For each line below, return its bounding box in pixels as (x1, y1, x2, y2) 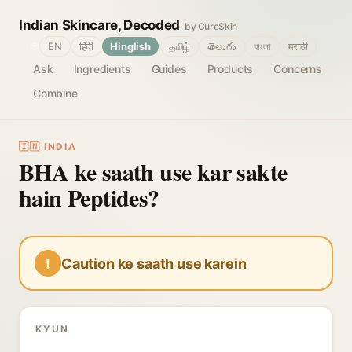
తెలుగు (207, 40, 236, 53)
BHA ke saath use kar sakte (19, 154, 288, 189)
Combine (33, 86, 78, 100)
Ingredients (73, 62, 131, 75)
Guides (151, 62, 187, 75)
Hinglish (110, 40, 151, 53)
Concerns (273, 62, 322, 75)
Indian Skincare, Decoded (19, 17, 180, 33)
